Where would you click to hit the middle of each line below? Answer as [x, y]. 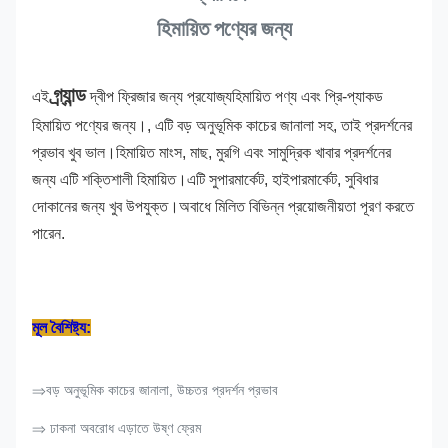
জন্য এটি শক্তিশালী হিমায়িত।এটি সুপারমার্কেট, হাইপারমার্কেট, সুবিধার [205, 179]
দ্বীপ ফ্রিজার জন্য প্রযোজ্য [161, 96]
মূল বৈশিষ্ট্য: [61, 327]
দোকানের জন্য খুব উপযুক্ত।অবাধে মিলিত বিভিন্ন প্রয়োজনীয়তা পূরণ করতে [223, 206]
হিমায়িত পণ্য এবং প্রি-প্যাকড [307, 96]
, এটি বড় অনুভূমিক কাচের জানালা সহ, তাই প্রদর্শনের [279, 125]
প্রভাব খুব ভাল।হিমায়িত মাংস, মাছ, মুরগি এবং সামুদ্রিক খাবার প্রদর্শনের [211, 152]
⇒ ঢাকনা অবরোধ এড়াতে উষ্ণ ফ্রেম [116, 428]
